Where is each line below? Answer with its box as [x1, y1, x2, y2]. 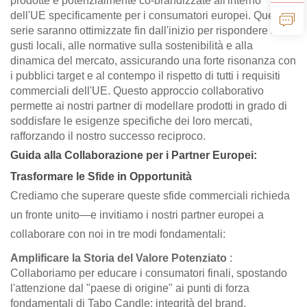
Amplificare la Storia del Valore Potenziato [10, 251, 230, 264]
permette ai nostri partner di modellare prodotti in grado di [10, 99, 287, 112]
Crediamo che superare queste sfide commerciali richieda [10, 189, 290, 201]
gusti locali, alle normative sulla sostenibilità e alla [10, 39, 253, 51]
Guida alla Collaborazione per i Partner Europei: [10, 149, 257, 161]
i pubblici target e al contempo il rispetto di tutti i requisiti [10, 69, 280, 82]
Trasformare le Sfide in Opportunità [10, 170, 192, 182]
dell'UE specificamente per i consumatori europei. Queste [10, 9, 288, 21]
